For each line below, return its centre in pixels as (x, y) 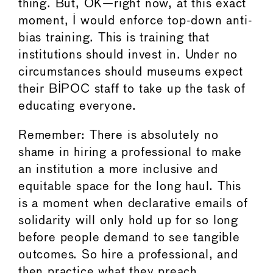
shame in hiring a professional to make (130, 152)
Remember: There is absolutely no (119, 135)
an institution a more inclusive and (118, 169)
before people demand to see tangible (129, 238)
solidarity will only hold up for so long (128, 221)
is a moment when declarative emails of (133, 204)
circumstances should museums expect (131, 72)
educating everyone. (78, 106)
